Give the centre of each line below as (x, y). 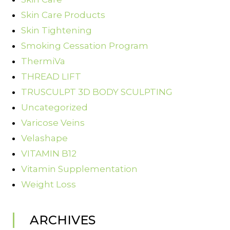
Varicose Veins (53, 123)
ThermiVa (43, 61)
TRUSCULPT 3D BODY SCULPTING (97, 92)
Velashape (44, 138)
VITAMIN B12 (49, 154)
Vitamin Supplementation (79, 169)
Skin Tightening (56, 31)
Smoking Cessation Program (85, 46)
